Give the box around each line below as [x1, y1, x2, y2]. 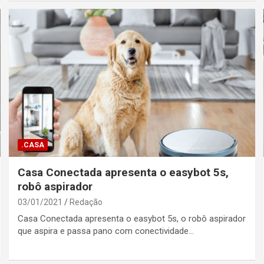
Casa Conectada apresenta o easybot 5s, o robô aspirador [18, 213, 246, 224]
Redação [70, 197, 103, 207]
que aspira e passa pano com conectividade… [18, 225, 194, 236]
